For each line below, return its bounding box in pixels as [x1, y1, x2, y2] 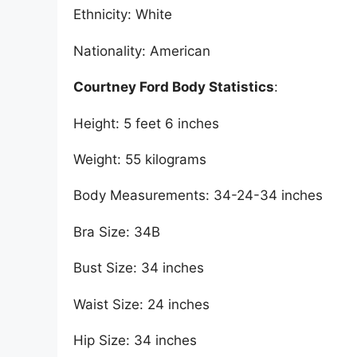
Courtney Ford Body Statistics [73, 79, 274, 96]
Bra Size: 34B [73, 223, 160, 240]
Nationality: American [73, 42, 210, 59]
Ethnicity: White [73, 6, 172, 23]
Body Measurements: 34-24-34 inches [73, 187, 323, 204]
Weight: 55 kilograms [73, 151, 206, 167]
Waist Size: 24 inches [73, 296, 210, 312]
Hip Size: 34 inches [73, 331, 197, 348]
